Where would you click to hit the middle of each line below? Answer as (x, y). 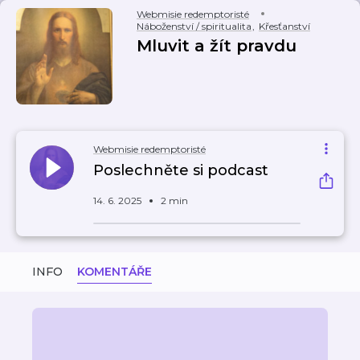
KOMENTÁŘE (115, 272)
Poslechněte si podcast (181, 170)
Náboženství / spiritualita (194, 26)
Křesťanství (284, 26)
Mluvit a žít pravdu (217, 46)
